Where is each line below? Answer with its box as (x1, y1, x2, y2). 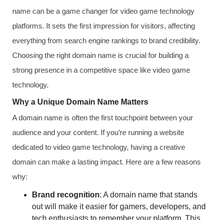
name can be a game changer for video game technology (12, 7, 194, 15)
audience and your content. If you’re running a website (12, 128, 184, 137)
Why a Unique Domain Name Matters (12, 98, 148, 106)
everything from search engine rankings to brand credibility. (12, 36, 200, 45)
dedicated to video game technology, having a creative (12, 143, 185, 151)
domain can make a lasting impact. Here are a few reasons (12, 158, 201, 166)
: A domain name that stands (100, 191, 197, 199)
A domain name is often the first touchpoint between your (12, 113, 193, 122)
